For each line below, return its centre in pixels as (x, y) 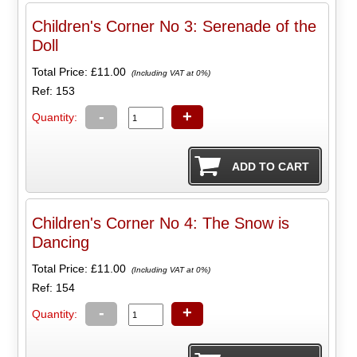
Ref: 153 (54, 91)
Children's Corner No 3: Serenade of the (175, 27)
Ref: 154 (54, 287)
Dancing (61, 242)
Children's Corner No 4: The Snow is (161, 223)
